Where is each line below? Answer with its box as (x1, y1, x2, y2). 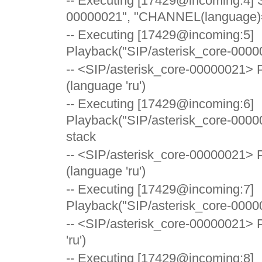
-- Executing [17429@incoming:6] (66, 96, 254, 111)
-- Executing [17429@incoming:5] (66, 27, 254, 42)
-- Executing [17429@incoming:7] (66, 181, 254, 196)
